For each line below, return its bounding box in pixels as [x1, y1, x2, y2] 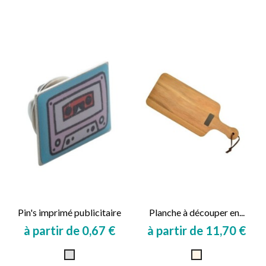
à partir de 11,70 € [147, 223, 246, 238]
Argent [73, 250, 100, 261]
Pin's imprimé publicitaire [18, 207, 121, 218]
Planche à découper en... [148, 207, 245, 218]
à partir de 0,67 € [24, 223, 115, 238]
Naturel [200, 250, 228, 261]
